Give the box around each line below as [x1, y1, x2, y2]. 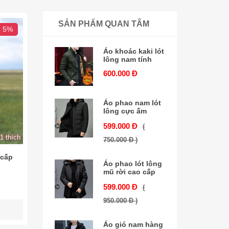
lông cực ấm [103, 106, 147, 115]
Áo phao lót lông [103, 159, 163, 168]
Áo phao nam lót [103, 98, 162, 107]
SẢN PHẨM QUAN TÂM [58, 19, 149, 28]
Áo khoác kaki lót [103, 47, 165, 55]
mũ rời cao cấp [103, 167, 156, 176]
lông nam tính [103, 55, 152, 63]
